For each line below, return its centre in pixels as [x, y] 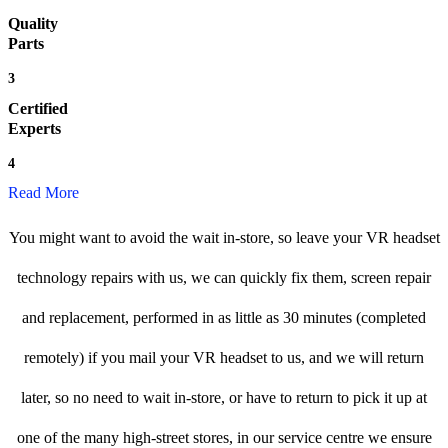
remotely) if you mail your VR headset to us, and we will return [224, 358]
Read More [43, 193]
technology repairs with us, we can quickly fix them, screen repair [224, 278]
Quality [33, 24]
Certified [38, 109]
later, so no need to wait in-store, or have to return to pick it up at [224, 398]
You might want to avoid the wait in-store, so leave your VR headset [224, 238]
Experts [34, 129]
